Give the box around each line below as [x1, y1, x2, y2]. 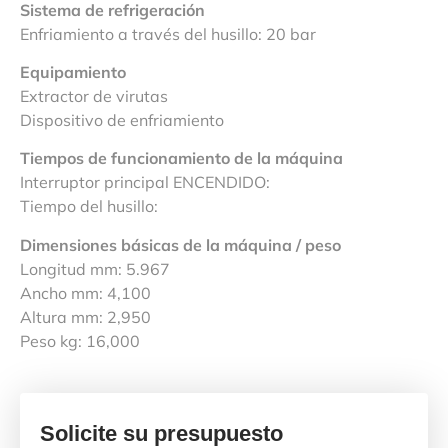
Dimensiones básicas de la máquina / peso [20, 234, 341, 255]
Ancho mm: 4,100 [20, 282, 151, 303]
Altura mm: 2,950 [20, 306, 151, 327]
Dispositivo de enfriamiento [20, 109, 224, 130]
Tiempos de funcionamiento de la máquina [20, 148, 343, 169]
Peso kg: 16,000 [20, 330, 140, 351]
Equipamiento [20, 61, 126, 82]
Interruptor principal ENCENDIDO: [20, 172, 270, 193]
